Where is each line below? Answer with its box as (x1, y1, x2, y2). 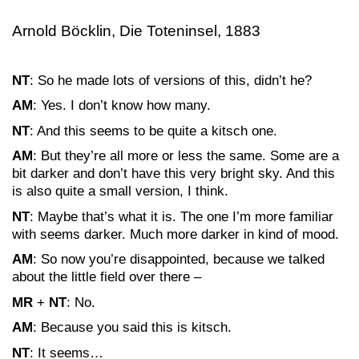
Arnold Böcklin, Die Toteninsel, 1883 (12, 22, 260, 39)
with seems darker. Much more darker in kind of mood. (12, 226, 339, 242)
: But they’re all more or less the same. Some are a (33, 148, 339, 163)
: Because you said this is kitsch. (33, 320, 232, 335)
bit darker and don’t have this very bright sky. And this (12, 166, 335, 181)
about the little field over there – (12, 269, 201, 284)
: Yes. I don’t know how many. (33, 98, 211, 113)
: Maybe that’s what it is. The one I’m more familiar (30, 208, 333, 224)
